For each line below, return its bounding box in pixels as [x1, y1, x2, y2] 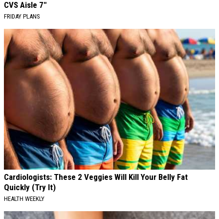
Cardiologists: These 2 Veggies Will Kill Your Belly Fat [4, 172, 188, 182]
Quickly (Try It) [4, 182, 56, 193]
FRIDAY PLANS [4, 13, 40, 21]
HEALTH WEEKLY [4, 195, 44, 203]
